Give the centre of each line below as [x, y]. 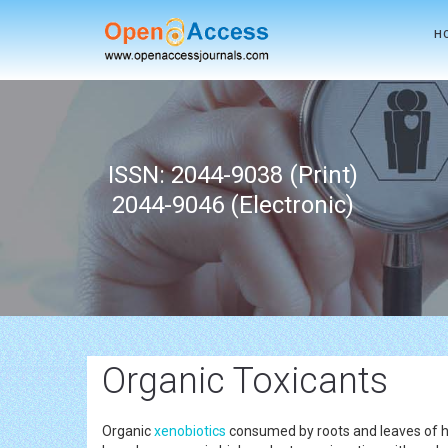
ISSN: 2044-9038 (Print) [233, 174]
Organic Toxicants [245, 380]
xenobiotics [190, 430]
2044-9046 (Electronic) [233, 204]
